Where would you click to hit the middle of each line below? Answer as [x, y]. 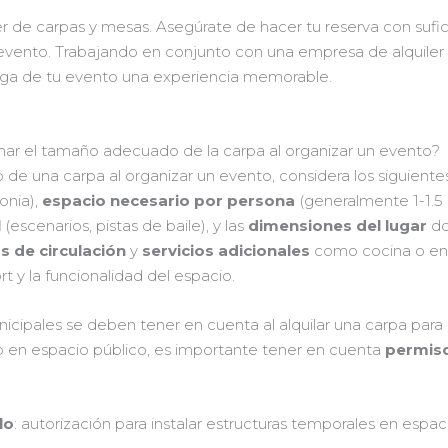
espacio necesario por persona [169, 201]
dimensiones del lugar [338, 226]
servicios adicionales [226, 251]
